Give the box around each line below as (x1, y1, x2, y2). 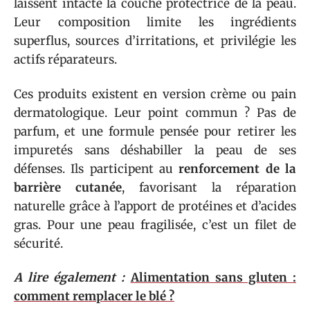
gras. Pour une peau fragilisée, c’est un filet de (14, 217, 296, 232)
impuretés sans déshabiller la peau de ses (14, 142, 296, 158)
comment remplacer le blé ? (14, 289, 174, 304)
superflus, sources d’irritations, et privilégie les (14, 33, 296, 48)
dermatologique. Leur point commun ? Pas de (14, 104, 296, 120)
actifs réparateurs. (14, 52, 117, 67)
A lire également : (14, 270, 125, 285)
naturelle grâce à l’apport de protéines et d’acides (14, 198, 296, 214)
